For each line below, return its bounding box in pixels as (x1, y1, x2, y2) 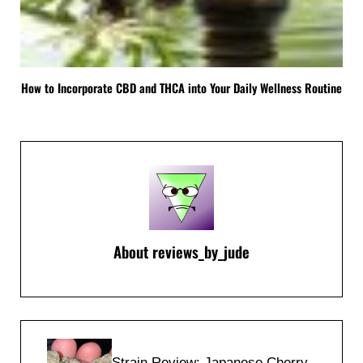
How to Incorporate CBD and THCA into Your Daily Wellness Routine (20, 79, 342, 97)
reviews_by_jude (152, 240, 250, 263)
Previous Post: (19, 322, 109, 339)
